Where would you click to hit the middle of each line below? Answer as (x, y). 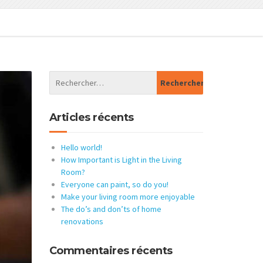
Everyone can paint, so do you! (114, 184)
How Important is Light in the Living (121, 160)
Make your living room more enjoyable (128, 197)
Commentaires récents (111, 251)
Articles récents (91, 117)
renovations (82, 221)
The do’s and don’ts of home (111, 209)
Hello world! (81, 147)
